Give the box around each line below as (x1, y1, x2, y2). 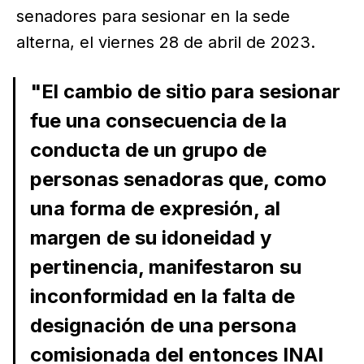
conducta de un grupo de (29, 137, 266, 162)
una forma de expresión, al (29, 196, 280, 220)
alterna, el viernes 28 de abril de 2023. (16, 32, 315, 52)
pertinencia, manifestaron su (29, 254, 301, 279)
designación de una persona (29, 313, 297, 337)
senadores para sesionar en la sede (16, 6, 290, 26)
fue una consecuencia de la (29, 108, 287, 132)
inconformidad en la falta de (29, 284, 295, 308)
